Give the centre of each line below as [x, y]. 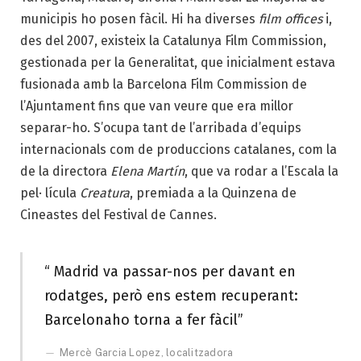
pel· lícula [50, 193]
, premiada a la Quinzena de [213, 193]
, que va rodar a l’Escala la [261, 171]
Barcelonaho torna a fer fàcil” [143, 320]
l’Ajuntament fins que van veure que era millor [157, 106]
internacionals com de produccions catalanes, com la [178, 149]
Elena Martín [147, 171]
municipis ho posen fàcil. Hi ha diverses [139, 19]
